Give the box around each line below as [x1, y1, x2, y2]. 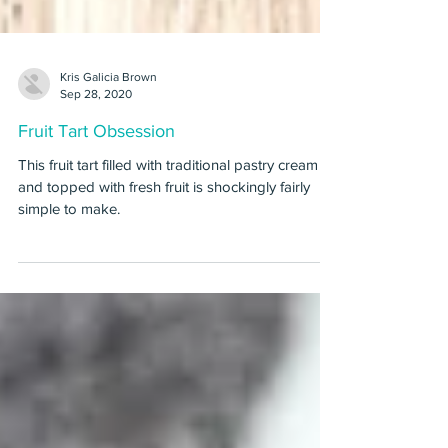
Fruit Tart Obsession [18, 173, 175, 193]
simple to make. [18, 252, 120, 269]
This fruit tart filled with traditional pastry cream [18, 208, 318, 225]
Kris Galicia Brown [60, 122, 157, 136]
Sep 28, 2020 [60, 138, 132, 153]
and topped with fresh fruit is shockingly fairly [18, 230, 310, 247]
